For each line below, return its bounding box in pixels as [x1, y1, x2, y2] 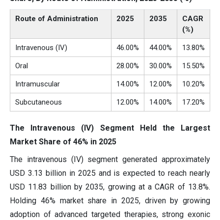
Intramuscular [15, 79, 60, 88]
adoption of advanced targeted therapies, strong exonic [10, 209, 210, 219]
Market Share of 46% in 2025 [10, 137, 116, 146]
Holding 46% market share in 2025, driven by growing [10, 195, 210, 205]
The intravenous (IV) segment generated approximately [10, 154, 210, 164]
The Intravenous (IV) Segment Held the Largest [10, 123, 210, 133]
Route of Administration [15, 14, 98, 23]
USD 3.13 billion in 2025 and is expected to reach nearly [10, 168, 210, 178]
